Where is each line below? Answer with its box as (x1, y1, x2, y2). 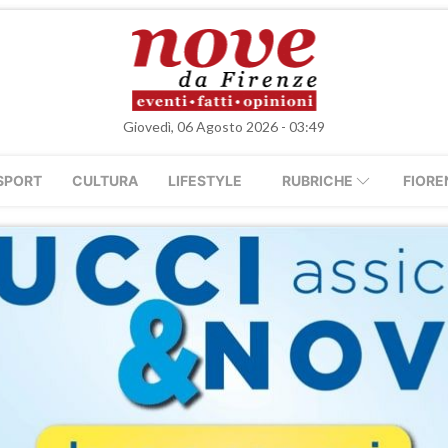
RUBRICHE (282, 172, 353, 189)
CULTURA (72, 172, 138, 189)
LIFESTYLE (168, 172, 242, 189)
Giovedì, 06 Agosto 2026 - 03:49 (123, 118, 325, 135)
